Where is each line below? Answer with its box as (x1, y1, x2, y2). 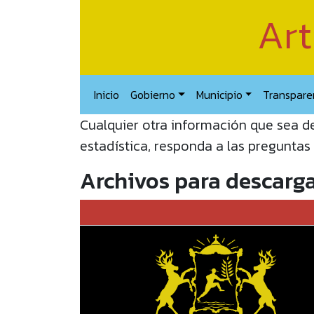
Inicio (94, 86, 119, 103)
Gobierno (130, 86, 175, 103)
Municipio (196, 86, 243, 103)
